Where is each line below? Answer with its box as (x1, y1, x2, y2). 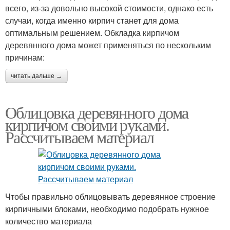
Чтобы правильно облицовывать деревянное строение (5, 190, 216, 202)
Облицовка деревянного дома (5, 101, 188, 123)
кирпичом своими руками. (5, 113, 169, 136)
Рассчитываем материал (5, 125, 154, 148)
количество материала (5, 215, 92, 227)
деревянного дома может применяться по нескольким (5, 39, 211, 51)
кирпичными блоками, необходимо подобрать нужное (5, 202, 209, 215)
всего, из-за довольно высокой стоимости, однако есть (5, 2, 213, 14)
